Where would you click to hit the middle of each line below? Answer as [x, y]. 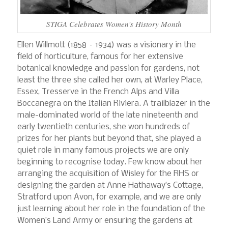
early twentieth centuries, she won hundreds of [103, 127]
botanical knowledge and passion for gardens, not [108, 69]
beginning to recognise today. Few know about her [110, 162]
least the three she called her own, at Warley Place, [110, 80]
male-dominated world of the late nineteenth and [107, 116]
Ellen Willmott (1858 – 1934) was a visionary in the [106, 45]
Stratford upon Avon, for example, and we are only [109, 197]
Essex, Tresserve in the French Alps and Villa [98, 92]
